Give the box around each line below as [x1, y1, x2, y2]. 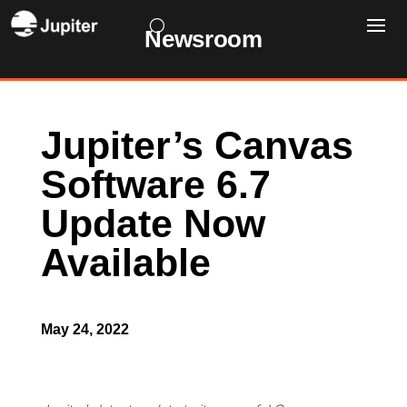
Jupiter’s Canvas [40, 124, 353, 167]
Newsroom [144, 25, 263, 53]
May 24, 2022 [40, 322, 129, 337]
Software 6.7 [40, 163, 271, 206]
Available [40, 241, 211, 284]
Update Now [40, 202, 265, 245]
